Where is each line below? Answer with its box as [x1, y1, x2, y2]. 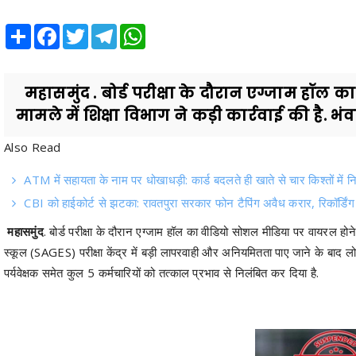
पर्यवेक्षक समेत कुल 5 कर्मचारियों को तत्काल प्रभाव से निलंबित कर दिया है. [4, 264, 319, 281]
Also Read [4, 138, 61, 155]
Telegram [117, 23, 161, 36]
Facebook [60, 23, 106, 36]
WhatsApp [145, 23, 195, 36]
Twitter [88, 23, 120, 36]
